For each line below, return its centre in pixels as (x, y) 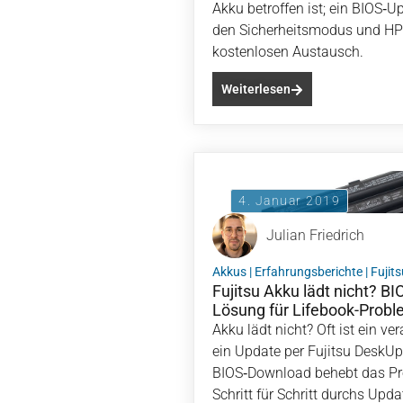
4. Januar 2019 (289, 201)
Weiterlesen (256, 89)
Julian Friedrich (315, 235)
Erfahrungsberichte (309, 272)
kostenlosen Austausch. (288, 52)
